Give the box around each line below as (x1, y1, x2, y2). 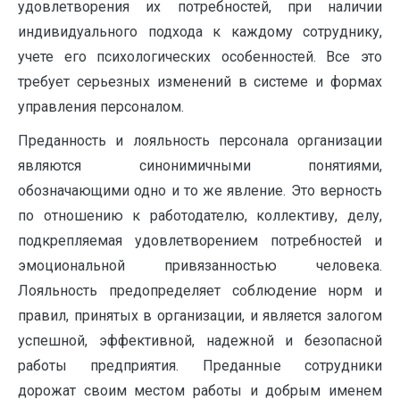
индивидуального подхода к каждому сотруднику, (18, 23, 382, 41)
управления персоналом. (18, 98, 184, 116)
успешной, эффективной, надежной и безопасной (18, 332, 382, 350)
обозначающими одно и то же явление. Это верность (18, 182, 382, 200)
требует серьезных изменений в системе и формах (18, 73, 382, 91)
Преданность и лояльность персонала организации (18, 132, 382, 150)
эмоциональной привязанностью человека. (18, 257, 382, 275)
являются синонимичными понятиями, (18, 157, 382, 175)
